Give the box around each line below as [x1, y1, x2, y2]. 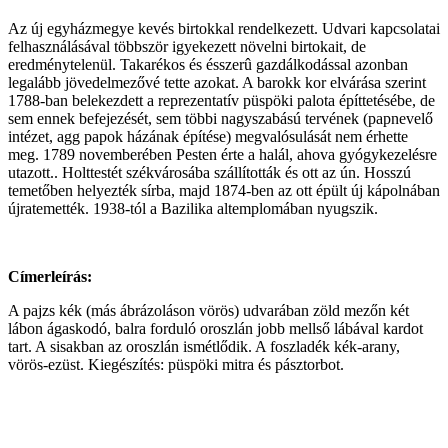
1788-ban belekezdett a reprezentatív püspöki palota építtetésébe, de [8, 92, 435, 110]
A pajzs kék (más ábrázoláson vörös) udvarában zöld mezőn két [8, 302, 409, 320]
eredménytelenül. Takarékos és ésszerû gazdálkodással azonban [8, 56, 408, 74]
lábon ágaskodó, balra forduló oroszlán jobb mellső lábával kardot [8, 320, 423, 338]
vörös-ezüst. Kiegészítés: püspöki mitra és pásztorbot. [8, 356, 344, 374]
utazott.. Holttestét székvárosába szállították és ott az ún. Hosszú [8, 164, 411, 182]
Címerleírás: [8, 268, 92, 286]
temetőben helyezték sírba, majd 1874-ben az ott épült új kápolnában [8, 182, 440, 200]
